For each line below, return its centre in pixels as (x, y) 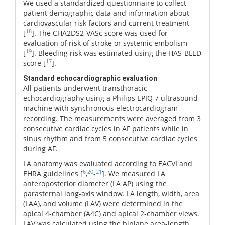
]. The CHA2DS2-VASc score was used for (100, 33)
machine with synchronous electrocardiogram (100, 108)
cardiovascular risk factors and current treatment (106, 23)
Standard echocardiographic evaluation (90, 78)
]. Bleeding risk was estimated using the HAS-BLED (117, 53)
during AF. (40, 148)
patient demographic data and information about (106, 13)
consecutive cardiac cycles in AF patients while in (106, 128)
